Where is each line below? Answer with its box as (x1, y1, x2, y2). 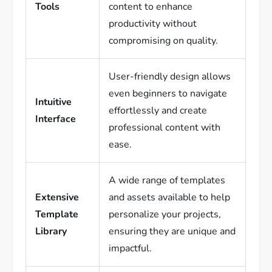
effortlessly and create (109, 104, 208, 118)
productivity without (109, 17, 197, 31)
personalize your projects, (109, 208, 222, 222)
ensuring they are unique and (109, 225, 236, 239)
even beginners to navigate (109, 87, 228, 101)
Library (35, 225, 67, 239)
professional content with (109, 121, 221, 135)
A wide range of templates (109, 174, 226, 188)
